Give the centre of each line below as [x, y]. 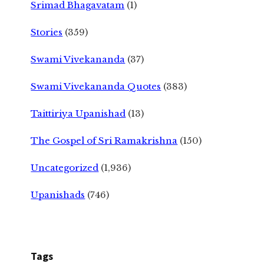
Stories [47, 32]
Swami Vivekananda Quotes [96, 86]
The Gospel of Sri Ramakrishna [104, 140]
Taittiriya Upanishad [78, 113]
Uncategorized [65, 167]
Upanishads [58, 194]
